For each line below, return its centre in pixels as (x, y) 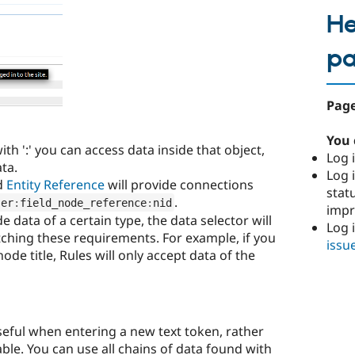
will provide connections (179, 184)
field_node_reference (83, 202)
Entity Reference (55, 184)
